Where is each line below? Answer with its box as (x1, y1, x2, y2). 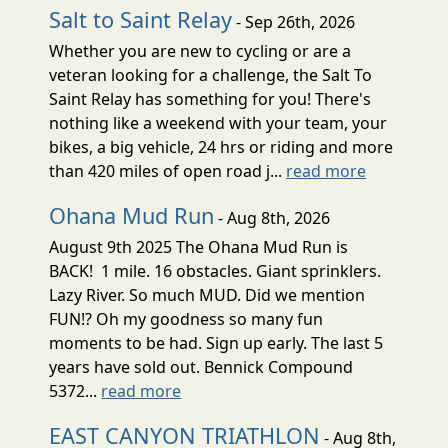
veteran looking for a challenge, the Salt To (49, 63, 373, 86)
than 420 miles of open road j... (49, 159, 287, 182)
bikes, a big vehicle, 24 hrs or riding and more (49, 135, 394, 158)
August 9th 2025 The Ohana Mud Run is (49, 235, 349, 258)
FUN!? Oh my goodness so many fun (49, 307, 324, 330)
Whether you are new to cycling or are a (49, 39, 352, 62)
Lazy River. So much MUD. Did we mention (49, 283, 366, 306)
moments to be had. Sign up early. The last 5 (49, 331, 384, 354)
